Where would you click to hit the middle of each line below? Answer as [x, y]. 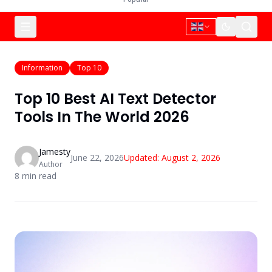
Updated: [143, 158]
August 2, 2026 [191, 158]
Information [42, 68]
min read [38, 176]
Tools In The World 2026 [102, 117]
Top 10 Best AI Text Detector [115, 99]
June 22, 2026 [97, 158]
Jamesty [55, 151]
